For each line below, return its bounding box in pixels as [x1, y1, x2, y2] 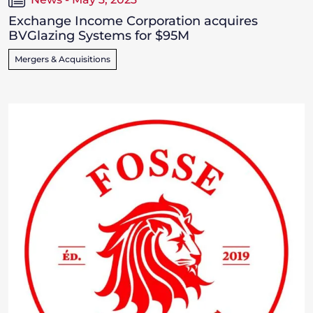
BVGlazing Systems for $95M [8, 28, 189, 44]
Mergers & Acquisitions [15, 54, 110, 65]
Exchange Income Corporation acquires [8, 13, 258, 29]
